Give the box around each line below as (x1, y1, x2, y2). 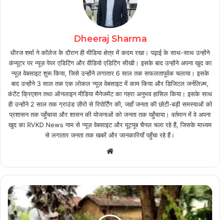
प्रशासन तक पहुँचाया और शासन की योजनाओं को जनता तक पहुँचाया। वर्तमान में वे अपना (9, 110, 211, 119)
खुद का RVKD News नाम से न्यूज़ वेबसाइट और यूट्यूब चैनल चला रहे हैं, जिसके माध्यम (8, 121, 212, 129)
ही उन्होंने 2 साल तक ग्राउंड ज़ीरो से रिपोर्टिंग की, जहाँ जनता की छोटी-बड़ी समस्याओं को (8, 100, 212, 109)
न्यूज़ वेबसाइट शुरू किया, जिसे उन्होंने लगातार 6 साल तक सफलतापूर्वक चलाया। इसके (11, 69, 209, 78)
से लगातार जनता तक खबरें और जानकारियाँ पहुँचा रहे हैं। (45, 131, 175, 139)
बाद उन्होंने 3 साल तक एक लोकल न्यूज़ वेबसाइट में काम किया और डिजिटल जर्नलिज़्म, (11, 80, 209, 88)
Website (113, 146, 141, 156)
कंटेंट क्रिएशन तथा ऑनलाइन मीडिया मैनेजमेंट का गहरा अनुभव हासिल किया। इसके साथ (8, 90, 212, 98)
